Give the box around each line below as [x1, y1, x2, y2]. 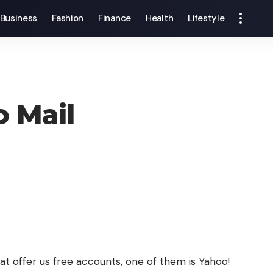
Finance [98, 12, 131, 24]
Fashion [52, 12, 84, 24]
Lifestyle [188, 12, 225, 24]
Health [146, 12, 174, 24]
